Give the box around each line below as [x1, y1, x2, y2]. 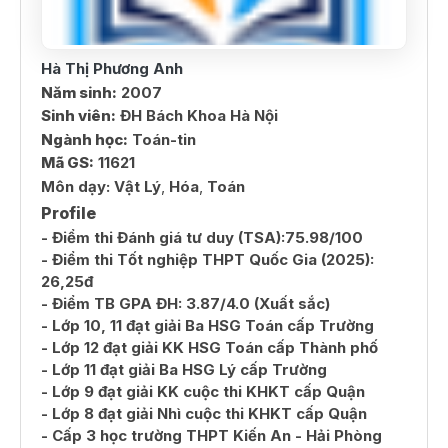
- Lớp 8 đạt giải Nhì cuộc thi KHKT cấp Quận [41, 403, 367, 423]
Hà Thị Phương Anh [41, 59, 183, 79]
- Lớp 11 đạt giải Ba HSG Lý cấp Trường [41, 359, 327, 379]
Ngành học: [41, 129, 128, 149]
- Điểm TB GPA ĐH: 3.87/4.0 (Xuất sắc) [41, 293, 330, 313]
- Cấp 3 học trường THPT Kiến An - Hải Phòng [41, 425, 382, 445]
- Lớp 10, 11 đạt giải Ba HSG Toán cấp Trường [41, 315, 374, 335]
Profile [41, 202, 96, 223]
